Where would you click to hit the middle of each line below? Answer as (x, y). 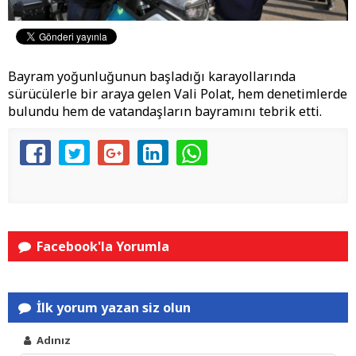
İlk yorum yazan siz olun (112, 308)
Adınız (53, 341)
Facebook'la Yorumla (102, 247)
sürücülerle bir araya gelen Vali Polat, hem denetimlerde (178, 94)
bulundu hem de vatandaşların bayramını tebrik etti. (165, 112)
